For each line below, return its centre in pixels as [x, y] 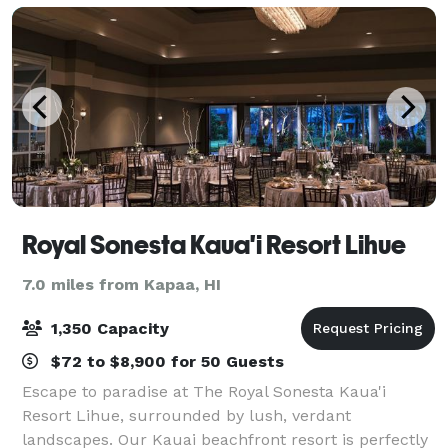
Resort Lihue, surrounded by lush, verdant [186, 415]
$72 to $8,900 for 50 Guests [165, 361]
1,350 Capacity [107, 328]
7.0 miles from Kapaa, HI [121, 284]
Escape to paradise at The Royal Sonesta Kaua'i [204, 391]
